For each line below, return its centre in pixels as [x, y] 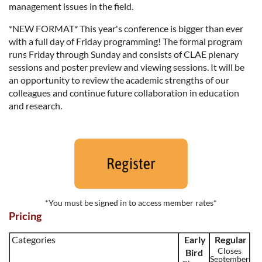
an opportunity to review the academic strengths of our [119, 80]
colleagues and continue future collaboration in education [124, 92]
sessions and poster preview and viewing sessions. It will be [127, 67]
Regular [230, 239]
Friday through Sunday [75, 54]
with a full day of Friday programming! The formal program [125, 41]
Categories [34, 239]
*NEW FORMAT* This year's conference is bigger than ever [126, 28]
